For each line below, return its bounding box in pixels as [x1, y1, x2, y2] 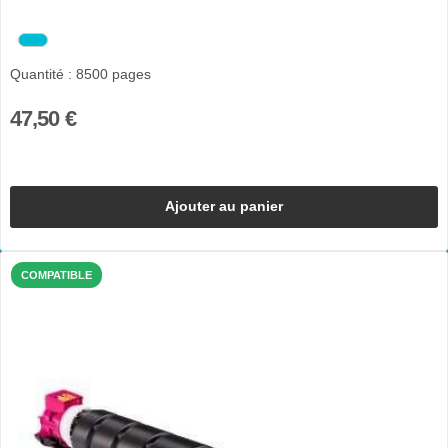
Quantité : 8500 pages [9, 66, 151, 83]
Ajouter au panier [165, 198, 283, 215]
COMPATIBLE [21, 268, 92, 281]
